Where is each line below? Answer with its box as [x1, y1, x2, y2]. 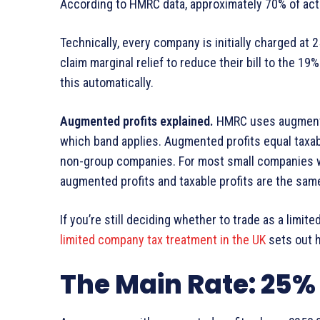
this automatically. [60, 75, 154, 91]
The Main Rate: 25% [60, 266, 316, 304]
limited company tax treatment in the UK [60, 232, 266, 248]
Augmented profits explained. [60, 114, 214, 129]
